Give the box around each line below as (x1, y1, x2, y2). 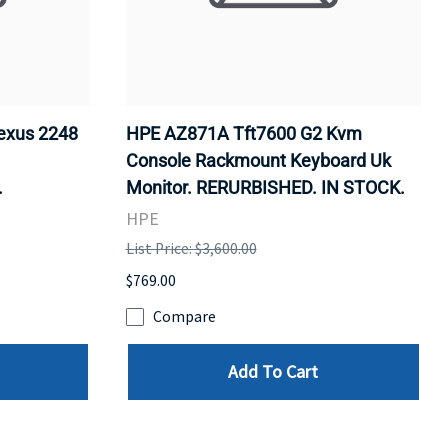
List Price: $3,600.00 (125, 238, 257, 258)
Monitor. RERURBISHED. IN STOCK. (125, 176, 405, 198)
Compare (152, 307, 216, 327)
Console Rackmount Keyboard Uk (125, 149, 391, 171)
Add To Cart (228, 360, 319, 384)
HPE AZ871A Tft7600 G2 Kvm (125, 122, 362, 144)
